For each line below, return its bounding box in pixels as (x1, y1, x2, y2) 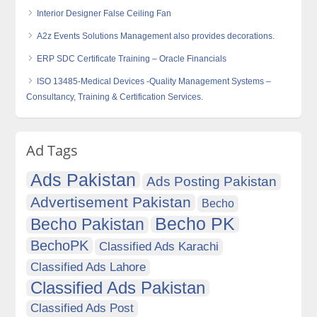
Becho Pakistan (30, 216, 145, 234)
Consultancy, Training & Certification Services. (26, 92, 204, 102)
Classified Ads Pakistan (30, 279, 206, 297)
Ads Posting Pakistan (146, 174, 277, 189)
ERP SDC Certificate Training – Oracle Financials (37, 54, 227, 64)
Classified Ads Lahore (30, 260, 146, 274)
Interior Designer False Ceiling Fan (37, 8, 172, 18)
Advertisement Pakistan (30, 194, 192, 210)
